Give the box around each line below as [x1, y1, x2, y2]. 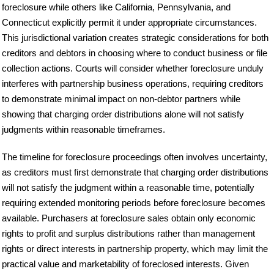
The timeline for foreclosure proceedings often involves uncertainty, [2, 152, 267, 163]
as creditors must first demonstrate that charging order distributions [2, 167, 268, 178]
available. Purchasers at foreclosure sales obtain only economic [2, 213, 256, 224]
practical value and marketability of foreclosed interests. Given [2, 259, 249, 270]
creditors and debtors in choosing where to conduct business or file [2, 48, 267, 59]
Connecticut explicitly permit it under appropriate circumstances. [2, 17, 257, 28]
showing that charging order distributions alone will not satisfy [2, 109, 244, 120]
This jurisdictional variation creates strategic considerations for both [2, 32, 268, 43]
